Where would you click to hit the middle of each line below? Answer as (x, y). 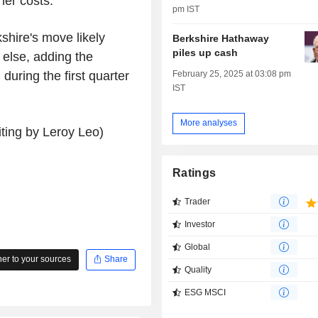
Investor (200, 225)
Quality (198, 270)
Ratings (194, 173)
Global (198, 247)
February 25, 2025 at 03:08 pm (232, 73)
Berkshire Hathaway (221, 38)
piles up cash (205, 52)
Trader (198, 202)
